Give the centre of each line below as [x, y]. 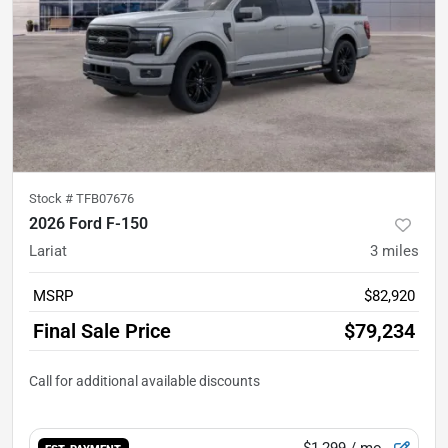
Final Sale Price [102, 331]
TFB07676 [105, 199]
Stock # [52, 199]
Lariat [48, 251]
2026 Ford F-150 [88, 224]
